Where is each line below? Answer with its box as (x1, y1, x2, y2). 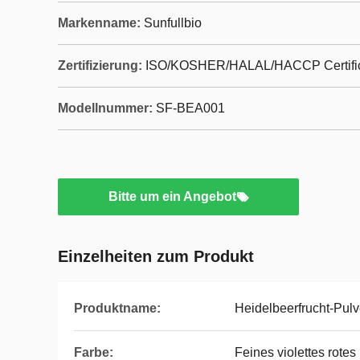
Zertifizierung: (58, 59, 142, 72)
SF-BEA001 (156, 101, 225, 115)
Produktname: (74, 301, 161, 315)
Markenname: (58, 16, 141, 30)
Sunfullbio (144, 16, 202, 30)
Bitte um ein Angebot (108, 190, 236, 203)
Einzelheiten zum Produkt (58, 247, 254, 265)
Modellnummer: (58, 101, 153, 115)
